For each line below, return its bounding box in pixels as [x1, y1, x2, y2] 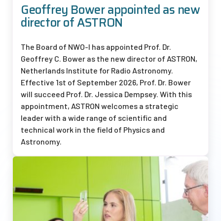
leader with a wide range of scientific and [21, 113, 167, 123]
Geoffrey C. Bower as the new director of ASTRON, [21, 54, 197, 64]
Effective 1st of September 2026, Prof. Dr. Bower [21, 77, 191, 87]
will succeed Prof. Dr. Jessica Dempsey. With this [21, 89, 192, 99]
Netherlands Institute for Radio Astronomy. [21, 66, 173, 75]
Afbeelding [13, 159, 53, 169]
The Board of [21, 42, 68, 52]
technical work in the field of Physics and [21, 125, 165, 135]
